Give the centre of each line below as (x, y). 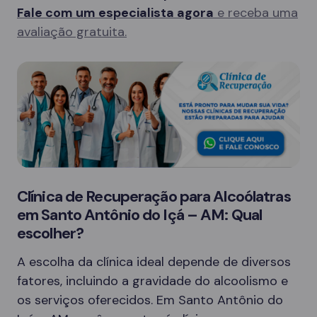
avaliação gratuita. (72, 32)
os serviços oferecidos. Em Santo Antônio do (150, 300)
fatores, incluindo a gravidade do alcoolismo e (152, 281)
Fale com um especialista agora (115, 13)
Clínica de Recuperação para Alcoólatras (154, 196)
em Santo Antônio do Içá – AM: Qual (140, 215)
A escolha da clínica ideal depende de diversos (154, 262)
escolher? (51, 233)
